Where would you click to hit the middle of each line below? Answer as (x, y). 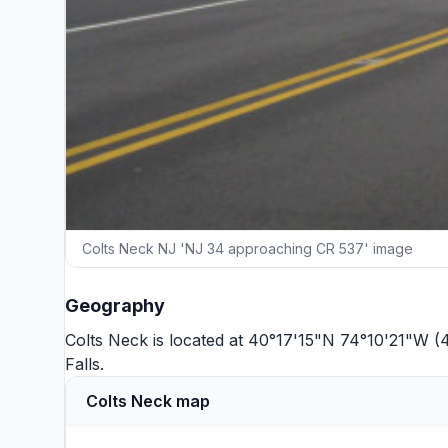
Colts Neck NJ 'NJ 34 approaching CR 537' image (247, 248)
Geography (115, 305)
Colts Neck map (148, 401)
